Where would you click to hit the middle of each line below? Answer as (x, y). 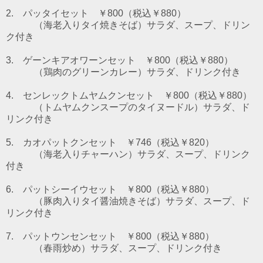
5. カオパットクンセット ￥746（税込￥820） (110, 142)
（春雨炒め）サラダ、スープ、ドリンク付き (114, 248)
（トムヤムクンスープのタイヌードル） (119, 107)
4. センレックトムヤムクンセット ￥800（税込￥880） (129, 95)
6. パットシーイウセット (66, 189)
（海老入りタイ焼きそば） (90, 25)
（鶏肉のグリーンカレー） (90, 72)
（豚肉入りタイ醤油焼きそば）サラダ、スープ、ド (128, 201)
